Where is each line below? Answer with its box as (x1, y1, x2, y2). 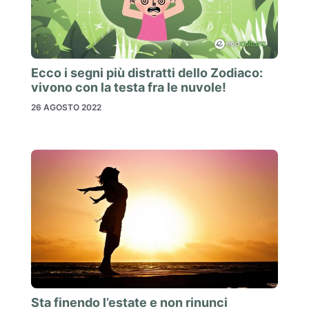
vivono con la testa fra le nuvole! (31, 79, 226, 94)
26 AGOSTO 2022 (31, 101, 101, 112)
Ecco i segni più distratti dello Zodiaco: (31, 65, 263, 80)
